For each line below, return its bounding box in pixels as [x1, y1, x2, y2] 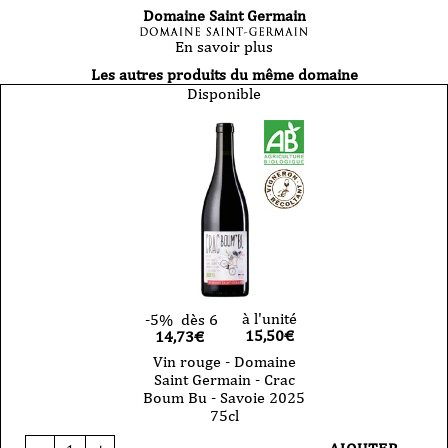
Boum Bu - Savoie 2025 [143, 387, 305, 407]
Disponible [187, 83, 261, 103]
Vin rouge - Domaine [152, 351, 296, 371]
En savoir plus [175, 36, 273, 56]
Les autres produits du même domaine [90, 64, 358, 84]
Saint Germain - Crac [153, 369, 295, 389]
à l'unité [241, 308, 297, 328]
